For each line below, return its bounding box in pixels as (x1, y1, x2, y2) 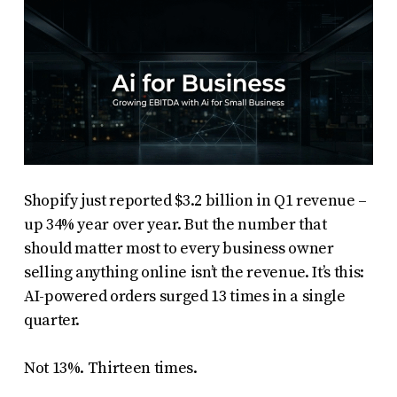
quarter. (23, 309, 81, 331)
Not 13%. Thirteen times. (23, 357, 198, 378)
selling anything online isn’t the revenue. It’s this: (23, 261, 364, 283)
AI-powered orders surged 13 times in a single (23, 285, 346, 307)
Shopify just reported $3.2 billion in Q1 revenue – (23, 190, 367, 211)
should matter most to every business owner (23, 237, 334, 259)
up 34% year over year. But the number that (23, 214, 327, 235)
